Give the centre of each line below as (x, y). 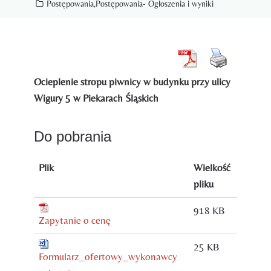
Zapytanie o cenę (75, 220)
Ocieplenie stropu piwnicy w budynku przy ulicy (132, 82)
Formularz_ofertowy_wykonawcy (108, 257)
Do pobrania (73, 137)
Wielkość (212, 168)
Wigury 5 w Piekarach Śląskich (96, 98)
